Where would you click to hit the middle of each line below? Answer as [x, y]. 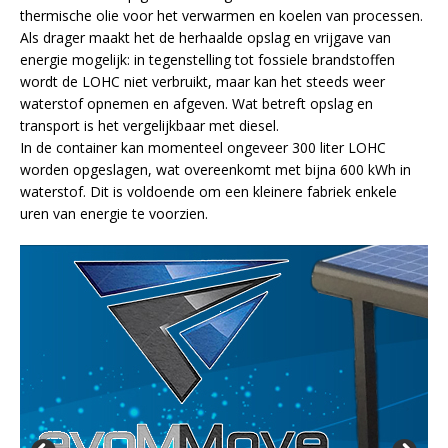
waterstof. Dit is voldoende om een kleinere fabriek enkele [208, 192]
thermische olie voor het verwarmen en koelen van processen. [221, 16]
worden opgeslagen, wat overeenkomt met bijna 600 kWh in [215, 170]
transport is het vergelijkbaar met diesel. [149, 126]
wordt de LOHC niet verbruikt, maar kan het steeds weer [202, 82]
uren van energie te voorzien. [114, 214]
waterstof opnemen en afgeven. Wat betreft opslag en [196, 104]
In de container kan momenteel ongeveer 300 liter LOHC [203, 148]
